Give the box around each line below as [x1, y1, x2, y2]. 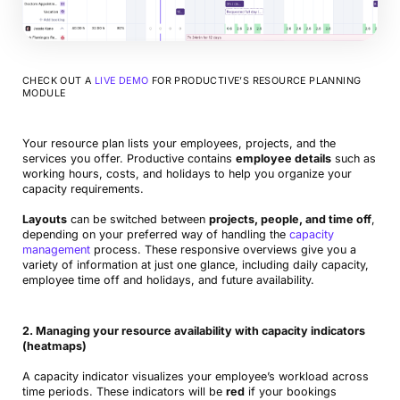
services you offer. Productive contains [21, 152, 236, 166]
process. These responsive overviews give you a [89, 243, 356, 257]
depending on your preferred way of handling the [21, 228, 289, 242]
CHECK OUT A [21, 75, 95, 87]
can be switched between [66, 212, 209, 227]
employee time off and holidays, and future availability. [21, 273, 314, 287]
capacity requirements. [21, 182, 144, 196]
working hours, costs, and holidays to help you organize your [21, 167, 352, 181]
